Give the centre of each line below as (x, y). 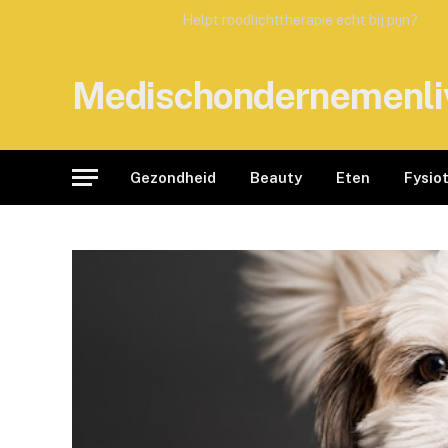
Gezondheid (173, 177)
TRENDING (109, 19)
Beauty (276, 177)
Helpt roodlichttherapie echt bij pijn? (300, 19)
